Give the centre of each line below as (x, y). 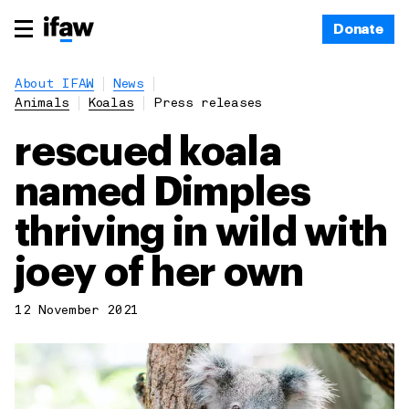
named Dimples (163, 193)
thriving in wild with (201, 233)
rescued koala (148, 152)
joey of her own (159, 273)
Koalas (111, 104)
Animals (42, 104)
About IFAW (54, 84)
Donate (358, 29)
